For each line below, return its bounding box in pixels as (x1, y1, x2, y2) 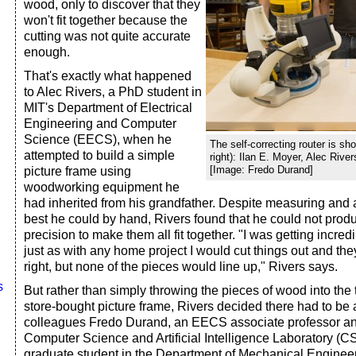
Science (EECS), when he (24, 133, 172, 146)
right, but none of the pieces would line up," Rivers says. (24, 260, 338, 273)
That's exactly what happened (24, 69, 192, 83)
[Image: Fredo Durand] (210, 164, 313, 176)
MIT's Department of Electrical (24, 101, 192, 114)
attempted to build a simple (24, 149, 175, 162)
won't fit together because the (24, 14, 188, 27)
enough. (24, 45, 70, 59)
